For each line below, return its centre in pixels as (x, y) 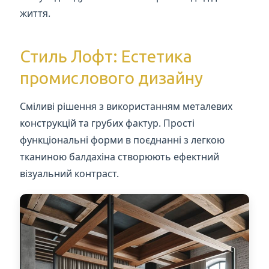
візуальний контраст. (70, 173)
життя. (35, 13)
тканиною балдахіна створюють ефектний (120, 156)
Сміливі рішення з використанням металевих (126, 106)
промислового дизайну (112, 77)
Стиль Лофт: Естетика (106, 56)
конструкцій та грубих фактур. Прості (107, 123)
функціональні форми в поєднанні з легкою (122, 140)
